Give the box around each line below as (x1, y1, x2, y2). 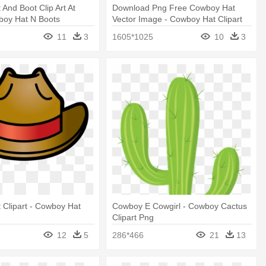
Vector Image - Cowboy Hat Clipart (112, 14, 243, 24)
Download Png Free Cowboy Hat (112, 2, 236, 12)
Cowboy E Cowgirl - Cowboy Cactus (112, 201, 248, 211)
